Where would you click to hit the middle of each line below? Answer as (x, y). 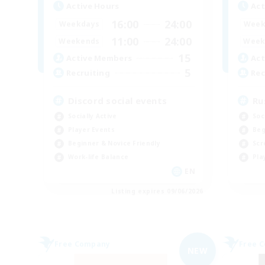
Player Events (91, 129)
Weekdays (79, 24)
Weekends (79, 41)
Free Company (83, 244)
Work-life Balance (98, 156)
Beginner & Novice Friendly (114, 143)
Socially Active (93, 116)
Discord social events (118, 100)
